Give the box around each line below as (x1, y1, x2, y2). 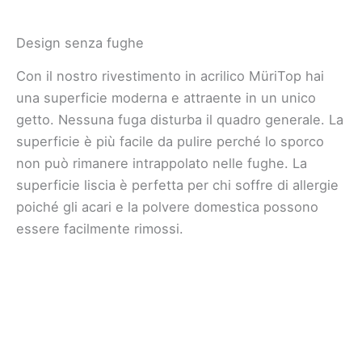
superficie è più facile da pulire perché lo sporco (16, 133, 324, 150)
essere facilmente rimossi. (16, 221, 183, 238)
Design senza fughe (16, 35, 144, 52)
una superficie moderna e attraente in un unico (16, 90, 316, 107)
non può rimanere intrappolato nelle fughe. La (16, 155, 307, 172)
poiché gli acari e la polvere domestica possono (16, 199, 318, 216)
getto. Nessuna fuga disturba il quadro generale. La (16, 112, 343, 128)
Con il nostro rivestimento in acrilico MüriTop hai (16, 68, 324, 85)
